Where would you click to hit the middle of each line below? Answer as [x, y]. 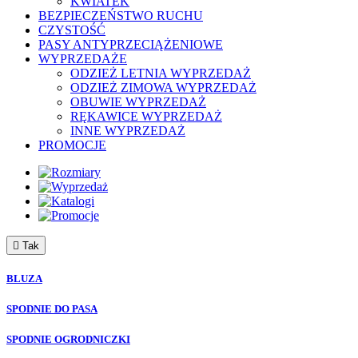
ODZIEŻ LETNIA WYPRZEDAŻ [161, 73]
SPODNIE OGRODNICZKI [68, 340]
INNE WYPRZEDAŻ [128, 130]
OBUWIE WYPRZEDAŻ [138, 101]
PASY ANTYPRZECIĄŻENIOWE [131, 44]
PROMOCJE [72, 145]
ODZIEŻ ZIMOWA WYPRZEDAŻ [163, 87]
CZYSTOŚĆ [72, 30]
